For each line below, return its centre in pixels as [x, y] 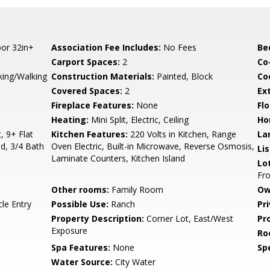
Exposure [70, 231]
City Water [134, 262]
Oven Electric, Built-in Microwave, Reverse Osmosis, [153, 146]
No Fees [179, 47]
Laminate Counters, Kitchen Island [118, 158]
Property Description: [98, 218]
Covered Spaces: [87, 91]
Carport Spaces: [86, 62]
